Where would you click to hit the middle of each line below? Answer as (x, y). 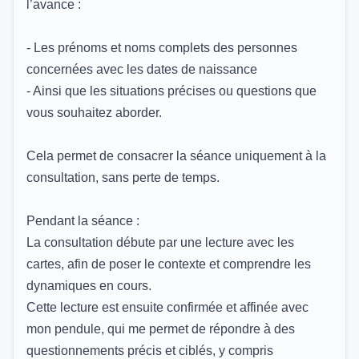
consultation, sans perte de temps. (123, 177)
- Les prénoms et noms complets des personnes (162, 47)
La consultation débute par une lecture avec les (160, 242)
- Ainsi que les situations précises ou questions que (171, 91)
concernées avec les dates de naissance (142, 69)
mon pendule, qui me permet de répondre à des (161, 329)
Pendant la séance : (83, 220)
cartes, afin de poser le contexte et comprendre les (169, 264)
